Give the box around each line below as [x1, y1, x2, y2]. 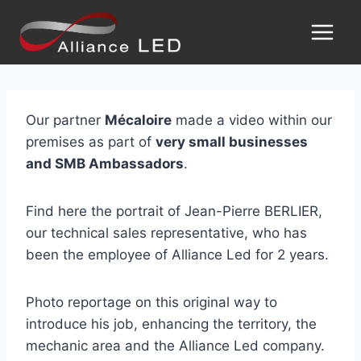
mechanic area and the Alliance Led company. [26, 338, 325, 354]
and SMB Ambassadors [26, 156, 184, 172]
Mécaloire [105, 112, 172, 128]
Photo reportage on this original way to [26, 294, 277, 310]
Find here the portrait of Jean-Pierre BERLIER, [26, 203, 322, 219]
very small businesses [156, 134, 308, 150]
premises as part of [26, 134, 156, 150]
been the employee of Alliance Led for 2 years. [26, 247, 329, 263]
